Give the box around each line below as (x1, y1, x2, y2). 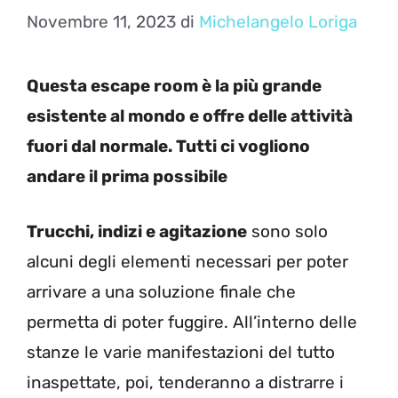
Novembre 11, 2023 (27, 11, 176, 32)
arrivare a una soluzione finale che (27, 282, 296, 302)
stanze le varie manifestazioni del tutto (27, 342, 335, 362)
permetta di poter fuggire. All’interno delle (27, 312, 357, 332)
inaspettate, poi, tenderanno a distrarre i (27, 372, 344, 393)
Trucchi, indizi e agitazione (27, 221, 247, 242)
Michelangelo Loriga (199, 11, 357, 32)
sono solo (247, 221, 328, 242)
